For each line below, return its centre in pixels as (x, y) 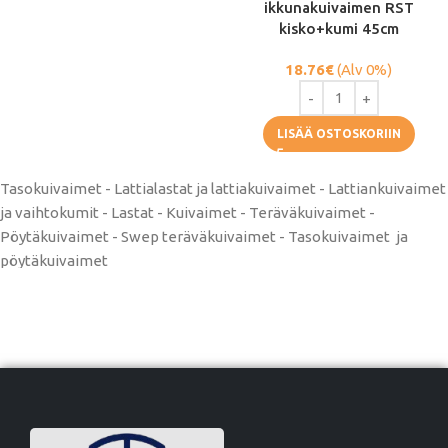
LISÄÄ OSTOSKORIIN (338, 133)
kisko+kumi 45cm (338, 28)
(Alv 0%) (363, 69)
